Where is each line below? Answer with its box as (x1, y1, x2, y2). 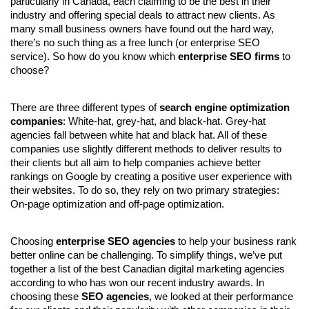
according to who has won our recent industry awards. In (10, 277, 264, 288)
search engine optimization (159, 101, 290, 113)
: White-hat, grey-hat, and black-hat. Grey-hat (63, 115, 266, 127)
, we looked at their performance (149, 290, 293, 302)
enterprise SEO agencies (56, 235, 175, 247)
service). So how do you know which (10, 50, 178, 62)
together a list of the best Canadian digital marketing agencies (10, 263, 285, 275)
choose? (10, 64, 49, 76)
